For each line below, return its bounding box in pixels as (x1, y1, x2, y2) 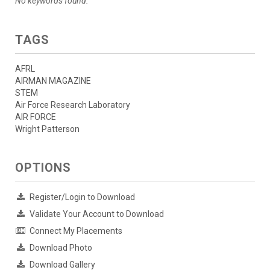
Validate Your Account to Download (30, 209, 164, 219)
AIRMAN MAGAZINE (15, 75, 91, 86)
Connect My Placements (30, 225, 122, 236)
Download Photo (30, 242, 92, 253)
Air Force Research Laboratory (15, 99, 130, 110)
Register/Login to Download (30, 192, 135, 202)
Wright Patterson (15, 124, 80, 134)
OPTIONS (15, 160, 71, 175)
